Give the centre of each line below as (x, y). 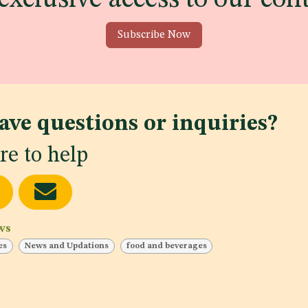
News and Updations (66, 246)
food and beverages (166, 246)
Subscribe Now (154, 35)
